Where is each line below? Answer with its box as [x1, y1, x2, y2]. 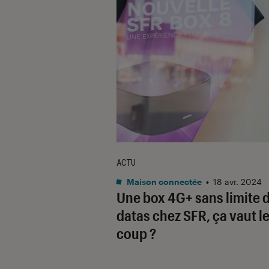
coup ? [116, 224, 156, 242]
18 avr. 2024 [213, 176, 262, 187]
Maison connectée [125, 176, 202, 187]
